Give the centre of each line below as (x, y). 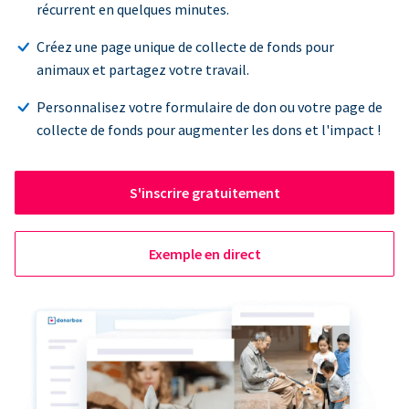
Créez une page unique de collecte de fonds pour (185, 46)
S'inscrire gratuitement (204, 192)
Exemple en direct (204, 253)
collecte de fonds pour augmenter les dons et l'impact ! (209, 129)
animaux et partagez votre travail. (143, 69)
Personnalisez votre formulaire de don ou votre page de (210, 106)
